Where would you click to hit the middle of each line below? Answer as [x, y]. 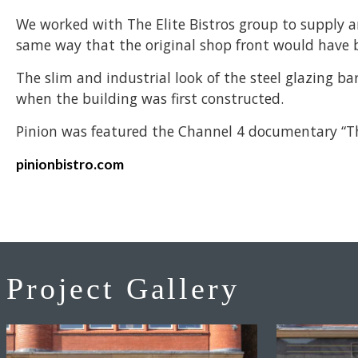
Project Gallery [123, 289]
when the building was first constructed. [150, 99]
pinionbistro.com [70, 165]
